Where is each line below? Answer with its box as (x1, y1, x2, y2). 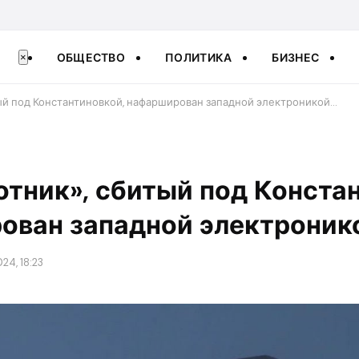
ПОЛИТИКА (165, 50, 232, 65)
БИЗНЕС (272, 50, 320, 65)
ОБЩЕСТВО (56, 50, 126, 65)
